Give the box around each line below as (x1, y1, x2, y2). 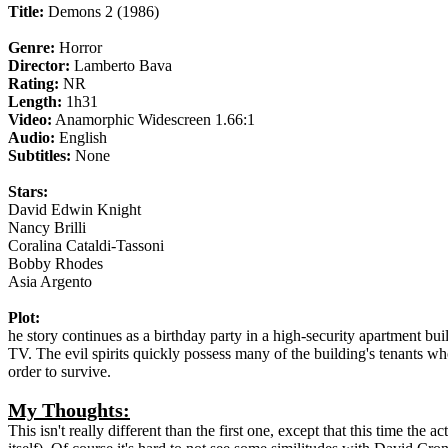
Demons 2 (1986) (44, 3, 159, 21)
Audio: (8, 129, 55, 147)
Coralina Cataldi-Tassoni (8, 237, 176, 255)
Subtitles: (8, 147, 71, 165)
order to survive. (8, 363, 111, 381)
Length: (8, 93, 62, 111)
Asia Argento (8, 273, 104, 291)
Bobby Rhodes (8, 255, 103, 273)
